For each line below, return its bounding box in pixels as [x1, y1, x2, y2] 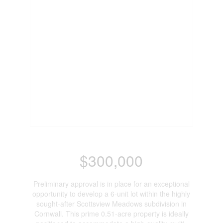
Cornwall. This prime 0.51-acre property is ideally [34, 209, 189, 219]
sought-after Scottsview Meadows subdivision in [36, 199, 187, 209]
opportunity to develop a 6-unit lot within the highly [32, 189, 191, 199]
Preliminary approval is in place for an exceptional [33, 179, 190, 189]
